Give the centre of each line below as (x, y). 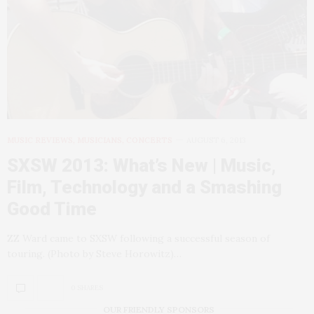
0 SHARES (87, 288)
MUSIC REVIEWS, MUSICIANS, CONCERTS (90, 140)
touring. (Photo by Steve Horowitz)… (94, 253)
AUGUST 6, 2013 (216, 140)
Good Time (52, 209)
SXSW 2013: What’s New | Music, (142, 165)
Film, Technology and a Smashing (144, 187)
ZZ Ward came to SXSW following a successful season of (138, 238)
